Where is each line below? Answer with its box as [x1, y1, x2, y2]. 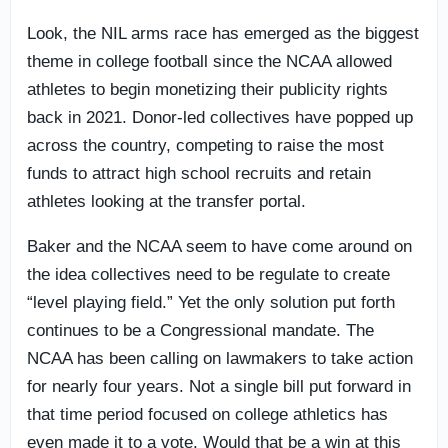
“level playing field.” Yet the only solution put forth [27, 292, 395, 312]
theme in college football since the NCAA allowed [27, 51, 392, 71]
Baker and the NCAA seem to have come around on [27, 236, 412, 256]
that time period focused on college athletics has [27, 404, 388, 424]
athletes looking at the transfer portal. [27, 191, 306, 211]
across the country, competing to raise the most [27, 135, 384, 155]
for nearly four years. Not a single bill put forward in [27, 376, 411, 396]
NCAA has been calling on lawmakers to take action [27, 348, 413, 368]
